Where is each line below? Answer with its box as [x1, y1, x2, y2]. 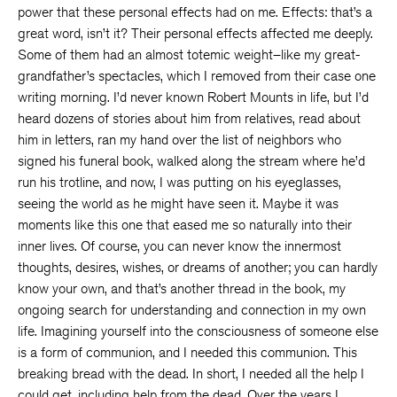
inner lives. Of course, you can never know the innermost [18, 237, 341, 254]
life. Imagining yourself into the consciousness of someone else [18, 323, 378, 339]
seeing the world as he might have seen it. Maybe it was [18, 195, 339, 212]
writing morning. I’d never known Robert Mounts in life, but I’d [18, 89, 369, 105]
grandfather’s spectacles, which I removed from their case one [18, 67, 376, 84]
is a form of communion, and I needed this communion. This [18, 344, 357, 361]
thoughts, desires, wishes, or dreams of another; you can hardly [18, 259, 378, 276]
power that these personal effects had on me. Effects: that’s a [18, 4, 372, 20]
